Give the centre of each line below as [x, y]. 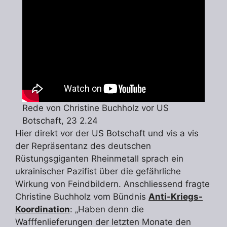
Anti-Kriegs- [176, 196]
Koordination [43, 209]
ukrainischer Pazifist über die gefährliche [98, 171]
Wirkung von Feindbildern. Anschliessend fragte [112, 184]
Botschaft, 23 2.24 [60, 120]
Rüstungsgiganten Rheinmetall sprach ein [99, 158]
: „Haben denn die [107, 209]
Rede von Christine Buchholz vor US [96, 108]
